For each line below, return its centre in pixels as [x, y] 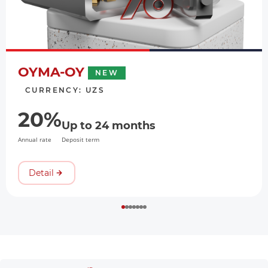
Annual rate [35, 139]
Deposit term [80, 139]
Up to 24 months [109, 125]
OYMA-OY [51, 72]
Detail [41, 173]
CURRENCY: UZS [65, 90]
